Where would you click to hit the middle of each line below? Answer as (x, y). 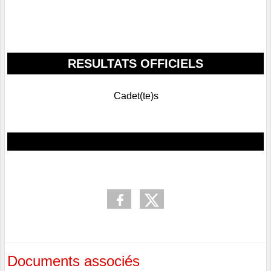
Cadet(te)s (136, 96)
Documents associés (73, 261)
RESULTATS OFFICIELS (135, 64)
